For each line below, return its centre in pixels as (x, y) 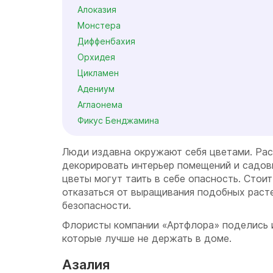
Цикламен (98, 73)
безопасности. (97, 205)
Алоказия (97, 9)
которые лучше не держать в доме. (147, 238)
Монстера (99, 25)
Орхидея (96, 57)
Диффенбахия (106, 41)
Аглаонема (100, 105)
